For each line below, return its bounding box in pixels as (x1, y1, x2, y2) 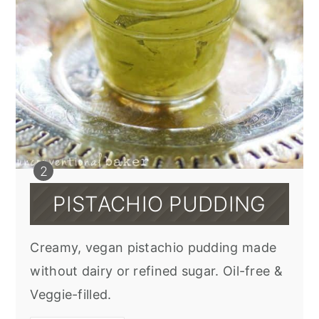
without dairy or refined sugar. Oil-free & (30, 263, 283, 279)
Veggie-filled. (30, 287, 112, 303)
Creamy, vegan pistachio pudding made (30, 240, 277, 256)
